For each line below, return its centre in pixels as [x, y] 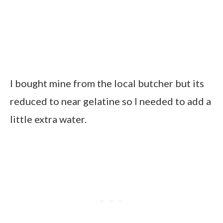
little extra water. [48, 119]
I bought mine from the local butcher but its [107, 83]
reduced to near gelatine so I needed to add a [111, 101]
